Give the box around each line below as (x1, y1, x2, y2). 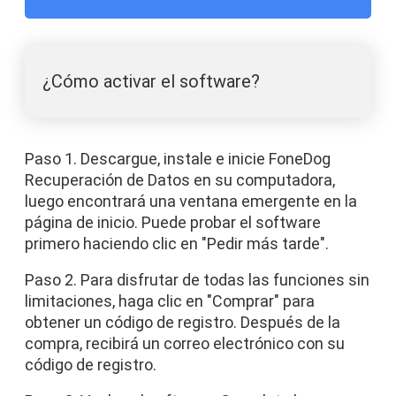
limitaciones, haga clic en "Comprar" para (25, 292, 315, 310)
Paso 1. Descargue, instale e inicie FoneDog (25, 149, 331, 168)
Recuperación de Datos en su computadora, (25, 171, 335, 189)
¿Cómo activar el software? (42, 71, 260, 92)
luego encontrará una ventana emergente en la (25, 192, 357, 210)
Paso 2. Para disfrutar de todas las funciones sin (25, 270, 369, 289)
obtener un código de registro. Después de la (25, 313, 340, 331)
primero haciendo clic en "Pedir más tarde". (25, 234, 329, 253)
